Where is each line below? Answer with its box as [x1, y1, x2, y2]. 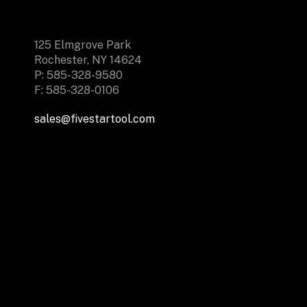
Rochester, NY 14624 [34, 53, 142, 66]
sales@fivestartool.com [34, 112, 155, 125]
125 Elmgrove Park [34, 38, 131, 51]
